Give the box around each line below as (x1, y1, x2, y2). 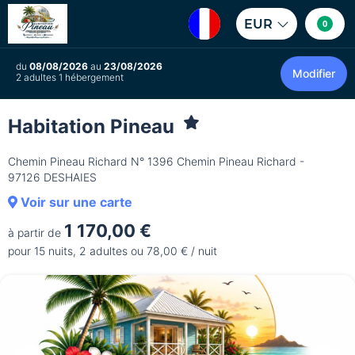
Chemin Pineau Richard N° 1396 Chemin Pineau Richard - (8, 155, 304, 168)
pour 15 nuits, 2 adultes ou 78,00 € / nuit (8, 244, 217, 258)
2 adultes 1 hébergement (16, 71, 124, 83)
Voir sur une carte (17, 194, 132, 210)
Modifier (292, 67, 335, 80)
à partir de (8, 226, 64, 239)
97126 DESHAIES (8, 170, 97, 184)
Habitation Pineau (8, 115, 179, 138)
